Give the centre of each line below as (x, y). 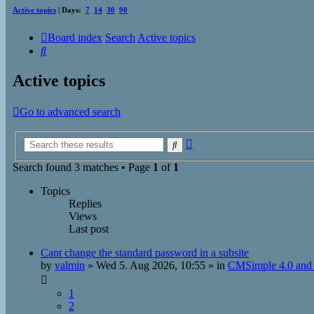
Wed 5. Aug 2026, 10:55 (151, 265)
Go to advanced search (70, 112)
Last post (89, 229)
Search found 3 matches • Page (83, 167)
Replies (85, 204)
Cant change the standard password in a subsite (145, 253)
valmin (70, 265)
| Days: (71, 9)
